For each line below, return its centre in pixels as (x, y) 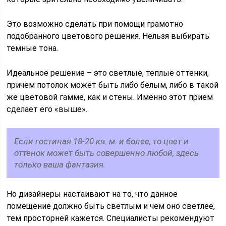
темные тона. (33, 48)
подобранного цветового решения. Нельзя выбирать (108, 36)
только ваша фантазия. (60, 164)
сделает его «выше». (47, 109)
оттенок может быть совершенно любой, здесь (107, 153)
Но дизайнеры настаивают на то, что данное (92, 194)
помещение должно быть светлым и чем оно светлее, (111, 206)
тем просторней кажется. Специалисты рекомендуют (111, 218)
